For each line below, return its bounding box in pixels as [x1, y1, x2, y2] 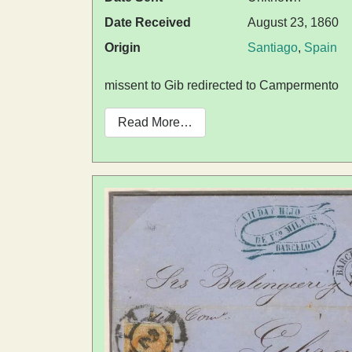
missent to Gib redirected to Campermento [104, 79, 339, 93]
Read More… [118, 115, 192, 130]
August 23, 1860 [247, 16, 339, 30]
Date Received [104, 16, 191, 30]
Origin [104, 41, 141, 55]
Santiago [247, 41, 298, 55]
